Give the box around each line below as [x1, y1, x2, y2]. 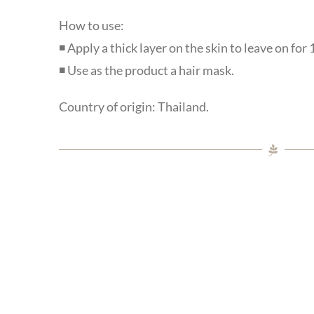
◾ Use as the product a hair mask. [58, 62, 234, 78]
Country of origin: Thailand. [58, 99, 209, 115]
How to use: [58, 18, 124, 34]
